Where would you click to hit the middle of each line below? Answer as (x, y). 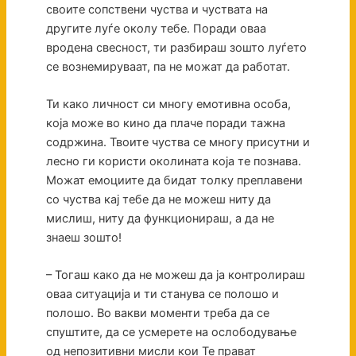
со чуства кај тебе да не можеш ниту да (158, 200)
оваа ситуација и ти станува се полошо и (162, 294)
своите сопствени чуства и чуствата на (157, 9)
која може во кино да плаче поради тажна (165, 124)
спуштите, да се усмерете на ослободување (171, 333)
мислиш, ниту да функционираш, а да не (160, 219)
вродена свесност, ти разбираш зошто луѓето (176, 47)
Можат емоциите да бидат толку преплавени (174, 181)
